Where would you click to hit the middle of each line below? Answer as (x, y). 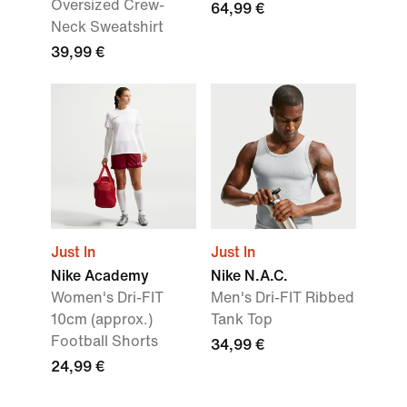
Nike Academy (100, 276)
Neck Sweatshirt (107, 27)
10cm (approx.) (102, 319)
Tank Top (242, 319)
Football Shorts (104, 341)
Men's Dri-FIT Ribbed (283, 298)
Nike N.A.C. (249, 276)
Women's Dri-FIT (107, 298)
